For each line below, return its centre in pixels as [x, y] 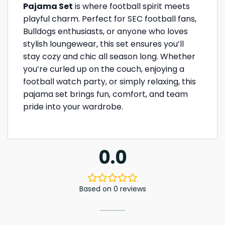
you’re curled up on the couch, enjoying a [104, 69]
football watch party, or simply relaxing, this [109, 82]
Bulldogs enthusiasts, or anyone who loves [105, 31]
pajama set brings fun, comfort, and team [105, 94]
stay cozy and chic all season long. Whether [109, 57]
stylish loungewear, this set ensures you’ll [103, 44]
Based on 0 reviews [113, 189]
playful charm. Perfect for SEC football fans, [110, 19]
